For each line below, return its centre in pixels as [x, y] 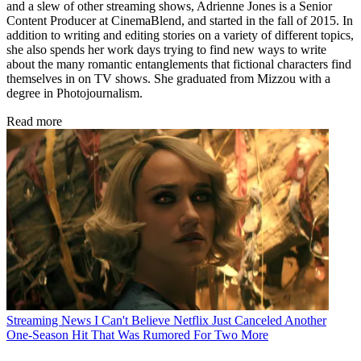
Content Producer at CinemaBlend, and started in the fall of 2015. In [180, 20]
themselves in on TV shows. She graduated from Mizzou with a [168, 78]
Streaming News [49, 320]
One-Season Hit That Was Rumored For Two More [137, 334]
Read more [34, 121]
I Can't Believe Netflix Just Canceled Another [210, 320]
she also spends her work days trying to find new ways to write [166, 49]
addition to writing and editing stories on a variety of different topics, [180, 35]
